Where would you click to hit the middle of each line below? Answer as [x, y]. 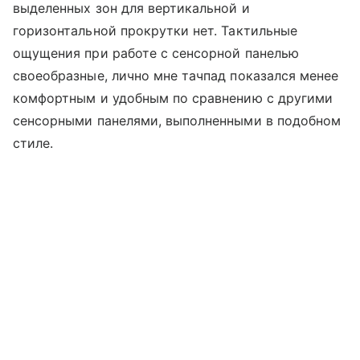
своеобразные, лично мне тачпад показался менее [176, 76]
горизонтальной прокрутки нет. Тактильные [155, 31]
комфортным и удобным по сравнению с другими [173, 98]
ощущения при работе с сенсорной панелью [156, 53]
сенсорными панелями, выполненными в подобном [177, 121]
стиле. [33, 143]
